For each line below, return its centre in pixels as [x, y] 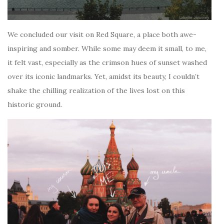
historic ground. [35, 104]
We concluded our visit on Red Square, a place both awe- [102, 34]
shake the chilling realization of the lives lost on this [96, 90]
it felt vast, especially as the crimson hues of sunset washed [107, 62]
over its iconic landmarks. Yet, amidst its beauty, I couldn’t [103, 76]
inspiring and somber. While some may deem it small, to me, [107, 48]
